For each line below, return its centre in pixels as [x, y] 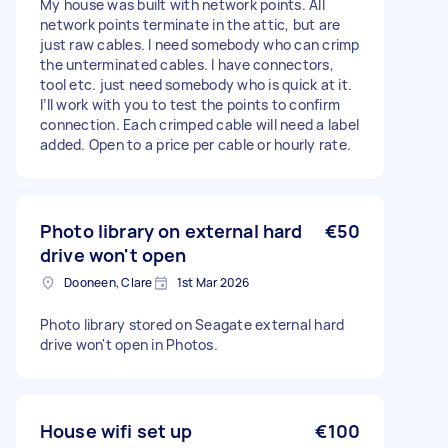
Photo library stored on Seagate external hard [192, 324]
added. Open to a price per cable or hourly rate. [195, 144]
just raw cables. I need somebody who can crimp [200, 44]
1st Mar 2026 [213, 282]
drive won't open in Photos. [129, 344]
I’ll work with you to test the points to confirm [190, 104]
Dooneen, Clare [108, 282]
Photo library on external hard [171, 231]
